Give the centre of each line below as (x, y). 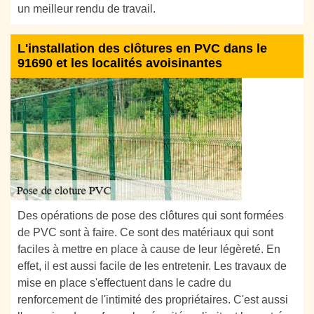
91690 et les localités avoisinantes (120, 63)
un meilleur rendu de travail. (87, 8)
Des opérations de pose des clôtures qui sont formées (151, 215)
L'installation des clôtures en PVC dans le (142, 48)
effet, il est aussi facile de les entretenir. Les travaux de (152, 266)
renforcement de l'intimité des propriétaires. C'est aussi (153, 299)
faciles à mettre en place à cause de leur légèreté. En (149, 249)
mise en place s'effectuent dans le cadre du (124, 282)
